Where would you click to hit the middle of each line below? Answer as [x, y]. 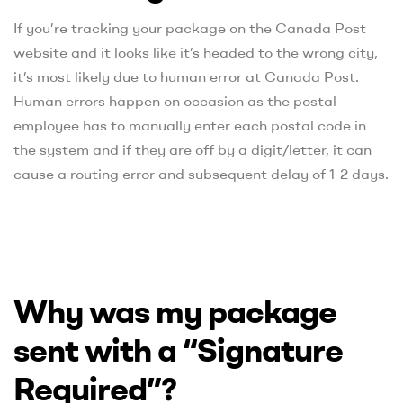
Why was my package [175, 311]
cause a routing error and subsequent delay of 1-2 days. [201, 174]
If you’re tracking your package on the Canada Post [190, 28]
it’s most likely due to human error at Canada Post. [186, 77]
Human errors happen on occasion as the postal [175, 101]
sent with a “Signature [178, 350]
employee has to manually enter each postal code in [190, 125]
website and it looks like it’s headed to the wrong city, [196, 53]
